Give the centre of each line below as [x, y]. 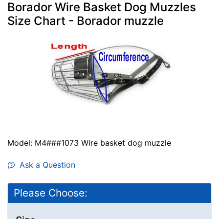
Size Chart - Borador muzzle [86, 21]
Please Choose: [51, 193]
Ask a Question [45, 164]
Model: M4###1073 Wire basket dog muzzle [89, 142]
